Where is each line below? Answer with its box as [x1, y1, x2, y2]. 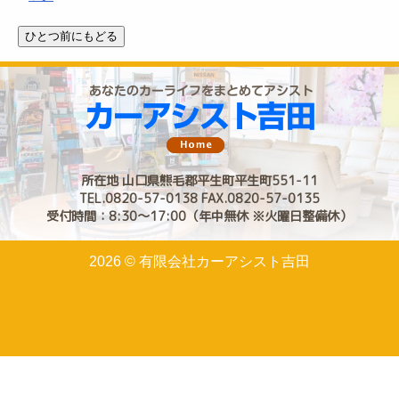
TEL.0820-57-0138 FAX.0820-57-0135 [78, 190, 320, 208]
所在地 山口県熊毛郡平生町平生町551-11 [80, 172, 318, 190]
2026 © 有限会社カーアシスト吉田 [89, 254, 310, 269]
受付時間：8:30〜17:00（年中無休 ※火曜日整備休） [46, 208, 353, 225]
